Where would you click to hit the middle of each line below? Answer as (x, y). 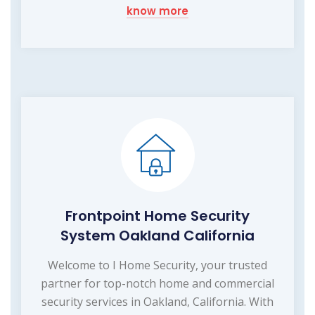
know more (157, 11)
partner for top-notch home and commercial (157, 283)
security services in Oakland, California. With (157, 301)
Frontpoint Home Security (157, 216)
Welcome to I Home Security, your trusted (157, 265)
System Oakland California (157, 235)
